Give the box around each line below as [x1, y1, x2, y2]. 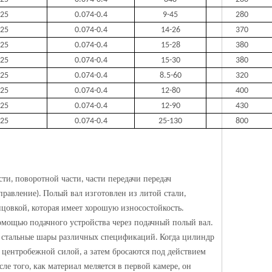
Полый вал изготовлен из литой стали [43, 189, 184, 198]
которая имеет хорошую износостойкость [32, 203, 182, 212]
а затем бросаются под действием [84, 247, 206, 256]
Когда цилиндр [160, 233, 214, 242]
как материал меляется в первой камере [33, 262, 178, 271]
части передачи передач [86, 174, 171, 183]
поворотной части [15, 174, 81, 183]
